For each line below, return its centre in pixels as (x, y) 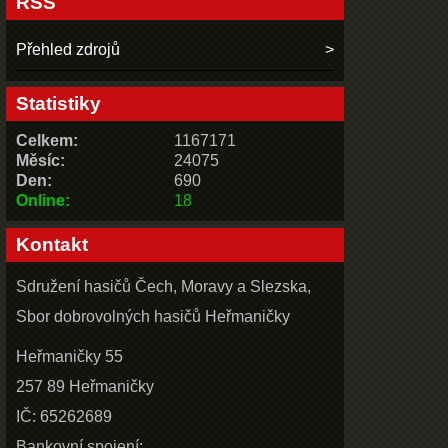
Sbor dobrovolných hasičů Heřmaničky (153, 317)
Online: (43, 201)
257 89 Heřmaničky (85, 387)
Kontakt (52, 245)
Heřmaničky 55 (70, 357)
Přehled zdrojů (68, 49)
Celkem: (47, 141)
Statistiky (59, 104)
